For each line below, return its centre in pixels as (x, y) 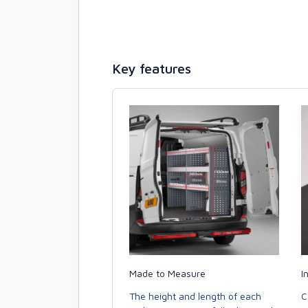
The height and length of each (195, 296)
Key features (152, 68)
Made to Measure (167, 273)
